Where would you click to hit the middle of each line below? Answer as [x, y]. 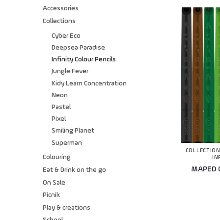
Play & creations [67, 207]
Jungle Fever [70, 71]
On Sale [54, 182]
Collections [59, 21]
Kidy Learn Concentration [89, 83]
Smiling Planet [73, 131]
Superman [67, 143]
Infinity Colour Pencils [83, 60]
